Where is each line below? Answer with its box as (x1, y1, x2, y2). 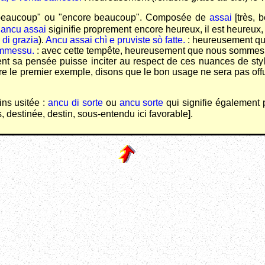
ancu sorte (119, 97, 164, 108)
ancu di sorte (48, 97, 103, 108)
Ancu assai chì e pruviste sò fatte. (46, 34, 185, 45)
